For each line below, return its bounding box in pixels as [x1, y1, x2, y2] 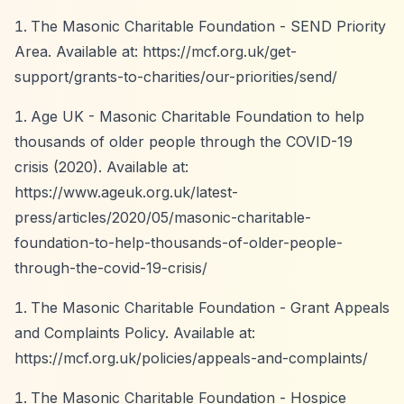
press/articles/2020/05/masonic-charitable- [14, 208, 311, 226]
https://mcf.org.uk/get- [142, 42, 297, 60]
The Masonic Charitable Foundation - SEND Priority [31, 17, 386, 35]
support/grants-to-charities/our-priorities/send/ [14, 68, 337, 86]
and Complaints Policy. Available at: [14, 324, 255, 342]
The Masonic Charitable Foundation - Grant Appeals [31, 298, 390, 317]
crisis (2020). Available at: [14, 158, 188, 176]
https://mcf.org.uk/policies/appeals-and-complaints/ [14, 349, 368, 367]
